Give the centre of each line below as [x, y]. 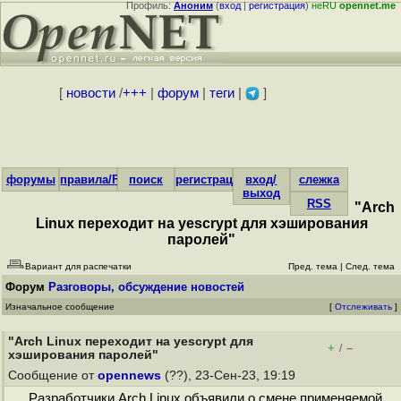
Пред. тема [313, 266]
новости [90, 93]
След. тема [370, 266]
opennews [129, 375]
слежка [319, 179]
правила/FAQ [98, 179]
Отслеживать [363, 307]
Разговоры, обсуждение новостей [146, 287]
